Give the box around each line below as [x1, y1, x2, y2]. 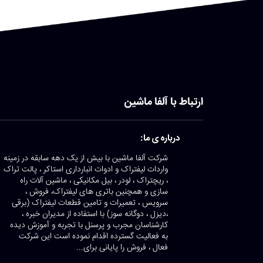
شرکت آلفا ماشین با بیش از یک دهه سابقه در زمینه [4, 151, 168, 166]
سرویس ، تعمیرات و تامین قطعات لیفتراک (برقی [12, 195, 168, 210]
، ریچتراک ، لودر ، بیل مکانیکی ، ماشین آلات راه [20, 173, 168, 188]
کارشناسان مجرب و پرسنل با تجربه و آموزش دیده [10, 218, 168, 232]
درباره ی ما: [140, 130, 180, 146]
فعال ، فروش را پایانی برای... [76, 240, 168, 255]
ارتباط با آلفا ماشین [124, 93, 203, 111]
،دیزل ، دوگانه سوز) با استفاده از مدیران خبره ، [22, 207, 168, 221]
